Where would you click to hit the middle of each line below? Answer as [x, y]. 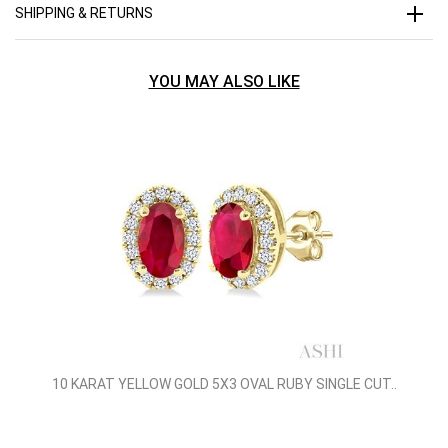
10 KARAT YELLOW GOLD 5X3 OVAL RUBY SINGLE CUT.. [224, 384]
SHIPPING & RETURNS [84, 13]
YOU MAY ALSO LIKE [224, 81]
